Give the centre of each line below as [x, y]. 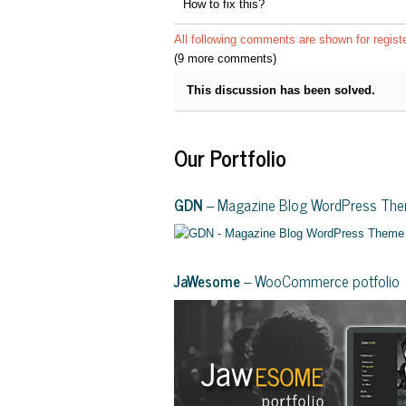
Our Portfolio [230, 157]
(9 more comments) [225, 58]
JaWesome [207, 280]
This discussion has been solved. [281, 90]
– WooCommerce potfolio [320, 280]
